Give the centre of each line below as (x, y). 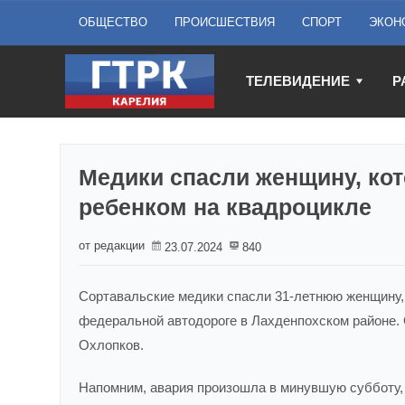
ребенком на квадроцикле (225, 207)
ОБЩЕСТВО (113, 22)
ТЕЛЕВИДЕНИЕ (298, 81)
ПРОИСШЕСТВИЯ (225, 22)
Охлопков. (111, 345)
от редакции (112, 245)
